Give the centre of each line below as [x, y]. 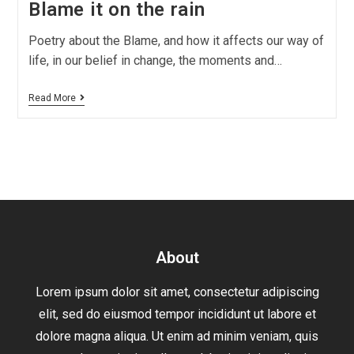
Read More [52, 98]
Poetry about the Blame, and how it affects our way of [176, 40]
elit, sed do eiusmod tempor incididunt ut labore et [177, 314]
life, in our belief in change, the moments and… [155, 60]
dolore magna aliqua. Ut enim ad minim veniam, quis [177, 336]
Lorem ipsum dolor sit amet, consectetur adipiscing [177, 292]
